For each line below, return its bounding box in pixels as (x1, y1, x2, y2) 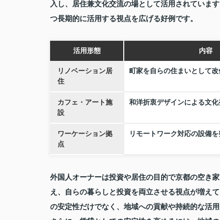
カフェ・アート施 (57, 99, 112, 106)
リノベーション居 (57, 67, 112, 75)
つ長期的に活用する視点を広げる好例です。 (50, 15, 197, 23)
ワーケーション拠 (57, 130, 112, 137)
